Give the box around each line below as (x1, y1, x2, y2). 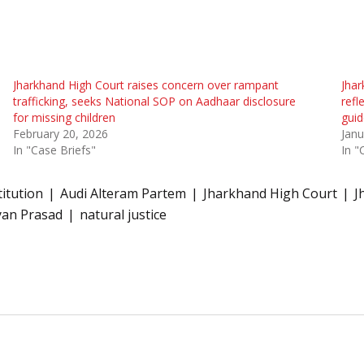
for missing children (12, 110, 115, 126)
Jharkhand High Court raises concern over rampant (12, 77, 279, 93)
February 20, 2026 (12, 126, 108, 142)
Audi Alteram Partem (60, 184, 186, 203)
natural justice (80, 206, 167, 224)
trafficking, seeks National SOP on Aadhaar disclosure (12, 93, 296, 110)
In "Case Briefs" (12, 142, 96, 158)
